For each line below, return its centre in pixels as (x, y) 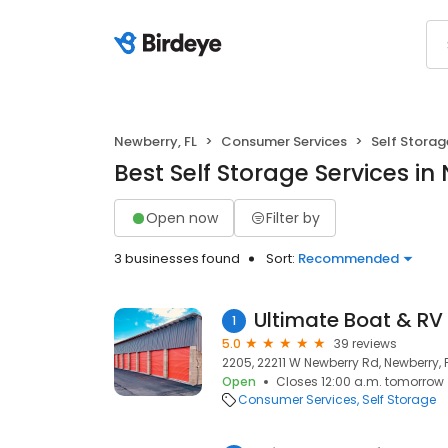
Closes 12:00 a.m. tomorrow (360, 381)
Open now (182, 217)
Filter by (293, 217)
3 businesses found (177, 258)
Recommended (348, 258)
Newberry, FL (155, 141)
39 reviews (365, 343)
